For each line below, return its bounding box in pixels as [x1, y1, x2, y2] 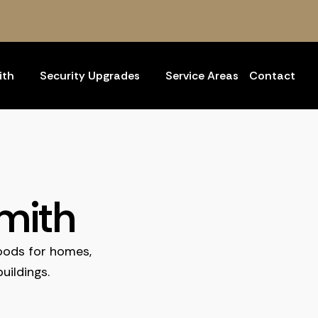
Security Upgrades [40, 68, 140, 83]
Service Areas [165, 68, 238, 83]
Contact [249, 68, 295, 83]
